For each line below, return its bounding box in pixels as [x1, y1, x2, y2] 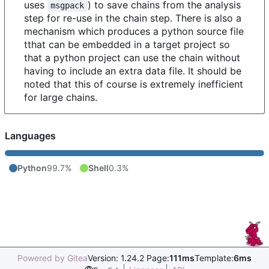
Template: [195, 253, 234, 264]
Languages [5, 130, 56, 142]
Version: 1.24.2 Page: [88, 253, 169, 264]
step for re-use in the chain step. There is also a [24, 12, 241, 24]
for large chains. [24, 91, 97, 103]
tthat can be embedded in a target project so [24, 38, 230, 50]
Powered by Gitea [17, 253, 88, 264]
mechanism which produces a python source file [24, 25, 244, 37]
